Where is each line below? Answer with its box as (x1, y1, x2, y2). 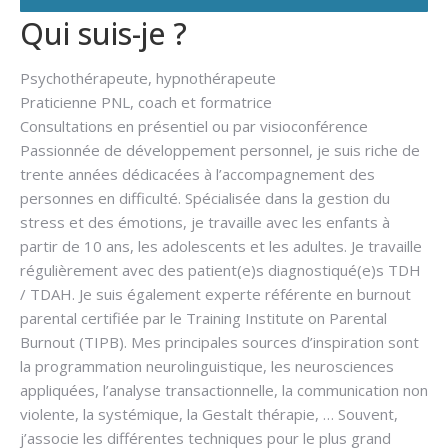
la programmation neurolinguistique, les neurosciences (20, 356, 394, 377)
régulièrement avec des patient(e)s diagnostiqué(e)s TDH (20, 260, 421, 281)
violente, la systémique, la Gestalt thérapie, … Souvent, (20, 404, 398, 425)
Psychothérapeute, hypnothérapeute (20, 68, 276, 89)
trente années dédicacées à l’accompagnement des (20, 164, 375, 185)
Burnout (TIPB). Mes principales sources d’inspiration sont (20, 332, 419, 353)
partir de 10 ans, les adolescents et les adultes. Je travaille (20, 236, 422, 257)
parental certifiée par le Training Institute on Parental (20, 308, 387, 329)
